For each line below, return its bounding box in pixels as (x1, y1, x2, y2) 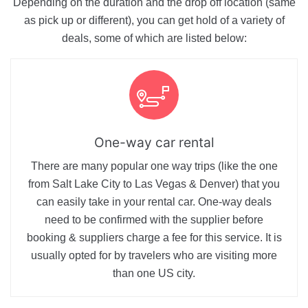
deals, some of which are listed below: (61, 32, 247, 45)
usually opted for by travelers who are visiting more (31, 250, 277, 262)
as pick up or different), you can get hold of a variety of (23, 14, 285, 27)
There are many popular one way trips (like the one (30, 160, 278, 173)
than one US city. (113, 267, 195, 280)
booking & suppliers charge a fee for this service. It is (26, 232, 282, 244)
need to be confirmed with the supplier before (45, 214, 263, 226)
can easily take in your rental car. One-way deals (36, 196, 272, 208)
